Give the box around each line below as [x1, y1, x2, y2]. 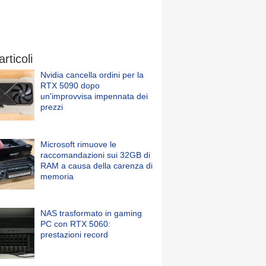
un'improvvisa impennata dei [40, 91, 148, 101]
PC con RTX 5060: [40, 219, 110, 229]
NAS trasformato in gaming [40, 208, 142, 218]
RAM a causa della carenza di [40, 160, 153, 170]
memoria [40, 171, 74, 181]
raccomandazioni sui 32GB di [40, 150, 150, 160]
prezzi [40, 102, 63, 112]
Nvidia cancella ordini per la [40, 70, 144, 80]
